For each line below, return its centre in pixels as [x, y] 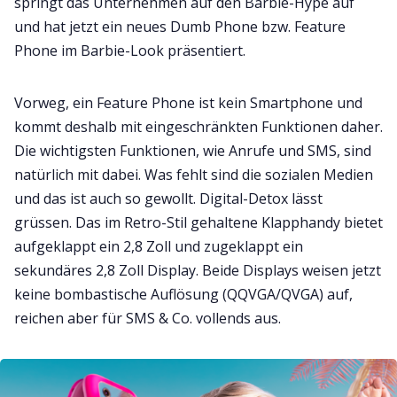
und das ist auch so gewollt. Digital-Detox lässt [168, 199]
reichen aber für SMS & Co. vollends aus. [149, 319]
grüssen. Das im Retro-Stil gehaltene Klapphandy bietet [198, 223]
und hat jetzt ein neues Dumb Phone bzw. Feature [180, 27]
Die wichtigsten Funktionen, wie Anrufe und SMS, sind [193, 151]
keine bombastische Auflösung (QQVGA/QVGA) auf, [183, 295]
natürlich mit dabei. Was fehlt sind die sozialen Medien [194, 175]
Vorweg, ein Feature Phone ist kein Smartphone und [188, 103]
